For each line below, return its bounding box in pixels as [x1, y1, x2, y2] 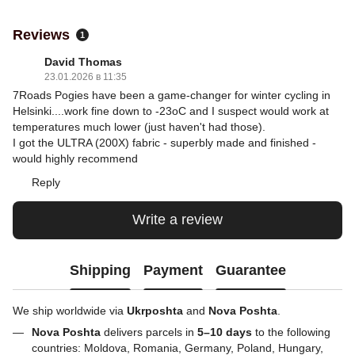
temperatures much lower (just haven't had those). [13, 120, 265, 133]
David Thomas [44, 55, 122, 68]
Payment [143, 262, 203, 279]
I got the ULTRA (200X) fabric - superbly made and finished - [13, 136, 316, 149]
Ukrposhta [127, 303, 183, 317]
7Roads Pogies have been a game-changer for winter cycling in [13, 88, 330, 101]
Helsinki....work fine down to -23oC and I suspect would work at [13, 104, 329, 117]
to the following [252, 325, 330, 338]
